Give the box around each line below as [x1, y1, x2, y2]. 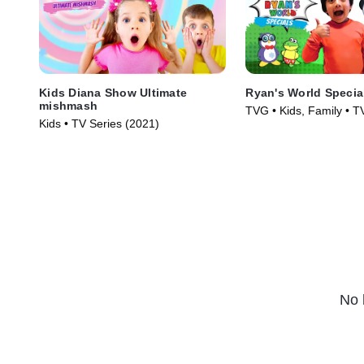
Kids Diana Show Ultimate [39, 86, 187, 100]
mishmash [39, 99, 97, 113]
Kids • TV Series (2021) [39, 117, 159, 131]
